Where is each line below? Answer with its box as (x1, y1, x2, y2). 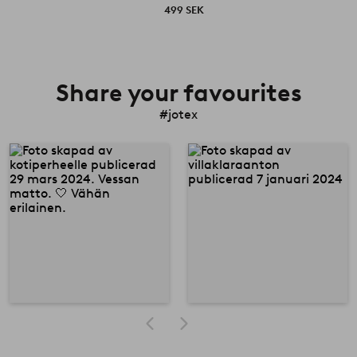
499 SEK (164, 3, 205, 16)
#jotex (159, 106, 198, 122)
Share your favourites (55, 77, 302, 108)
